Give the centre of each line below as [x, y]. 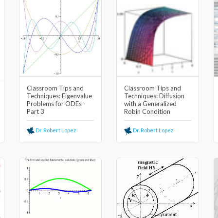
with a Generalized [150, 104]
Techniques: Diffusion [154, 96]
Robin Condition [147, 111]
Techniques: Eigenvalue [59, 96]
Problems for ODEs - [56, 104]
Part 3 [36, 111]
